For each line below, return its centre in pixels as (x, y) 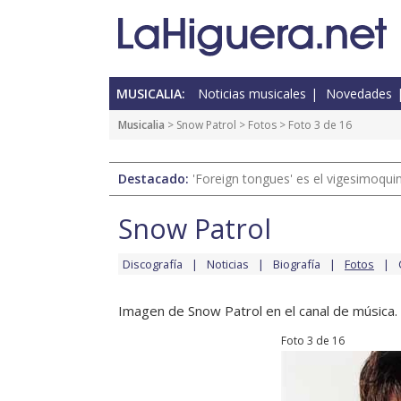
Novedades (359, 94)
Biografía (297, 264)
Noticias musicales (252, 94)
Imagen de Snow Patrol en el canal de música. (258, 311)
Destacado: (155, 179)
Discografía (153, 264)
